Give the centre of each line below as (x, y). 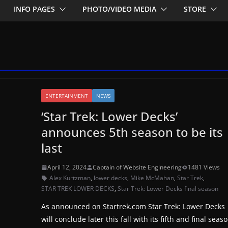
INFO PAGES (34, 9)
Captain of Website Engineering (137, 167)
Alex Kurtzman (70, 178)
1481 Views (204, 167)
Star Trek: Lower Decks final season (168, 189)
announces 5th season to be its (132, 132)
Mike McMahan (152, 178)
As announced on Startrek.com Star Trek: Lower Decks (133, 207)
